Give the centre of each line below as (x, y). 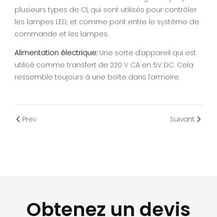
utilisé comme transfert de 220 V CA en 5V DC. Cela (104, 65)
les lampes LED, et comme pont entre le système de (107, 22)
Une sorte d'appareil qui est (148, 53)
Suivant (182, 119)
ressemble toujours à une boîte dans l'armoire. (97, 77)
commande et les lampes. (62, 34)
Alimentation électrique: (57, 53)
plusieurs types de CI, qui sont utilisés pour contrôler (106, 10)
